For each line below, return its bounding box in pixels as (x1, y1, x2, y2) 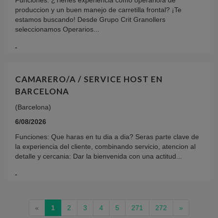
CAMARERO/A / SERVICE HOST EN (15, 74, 163, 85)
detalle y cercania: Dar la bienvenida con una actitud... (15, 152, 182, 161)
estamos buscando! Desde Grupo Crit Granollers (15, 16, 165, 24)
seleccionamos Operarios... (15, 25, 99, 34)
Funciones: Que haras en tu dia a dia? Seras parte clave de (15, 133, 199, 141)
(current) (54, 203, 83, 211)
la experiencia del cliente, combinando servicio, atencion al (15, 143, 196, 151)
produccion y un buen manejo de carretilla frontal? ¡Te (15, 6, 182, 14)
